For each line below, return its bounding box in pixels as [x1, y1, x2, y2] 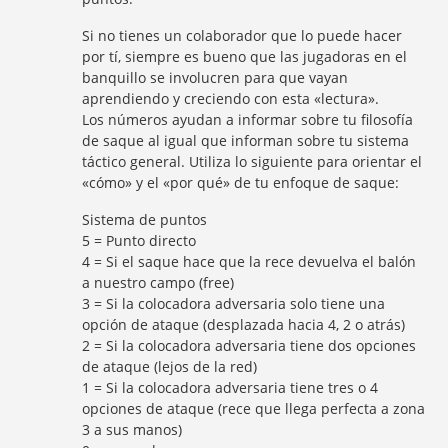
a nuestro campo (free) [82, 273, 235, 292]
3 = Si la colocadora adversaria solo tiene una [82, 294, 386, 313]
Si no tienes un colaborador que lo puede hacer [82, 26, 403, 45]
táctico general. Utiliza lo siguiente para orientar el [82, 152, 423, 171]
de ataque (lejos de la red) [82, 357, 258, 376]
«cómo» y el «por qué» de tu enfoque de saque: [82, 173, 400, 192]
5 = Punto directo [82, 231, 197, 250]
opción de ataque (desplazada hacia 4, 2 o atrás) [82, 315, 406, 334]
